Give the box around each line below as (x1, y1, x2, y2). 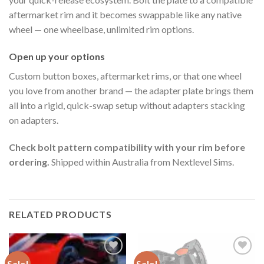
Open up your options (9, 50, 105, 62)
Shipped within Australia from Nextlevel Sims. (49, 156, 234, 167)
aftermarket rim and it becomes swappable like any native (9, 9, 242, 21)
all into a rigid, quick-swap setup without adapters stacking (9, 99, 245, 111)
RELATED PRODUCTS (9, 208, 112, 220)
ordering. (9, 156, 49, 167)
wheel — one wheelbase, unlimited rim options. (9, 24, 194, 35)
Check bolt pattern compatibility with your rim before (9, 141, 245, 153)
